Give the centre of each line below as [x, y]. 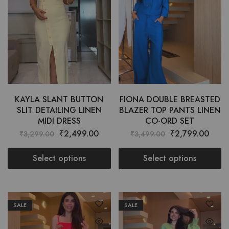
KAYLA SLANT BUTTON [59, 99]
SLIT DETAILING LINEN [59, 110]
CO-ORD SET [170, 121]
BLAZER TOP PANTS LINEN [170, 110]
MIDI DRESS [59, 121]
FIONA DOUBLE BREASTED [170, 99]
